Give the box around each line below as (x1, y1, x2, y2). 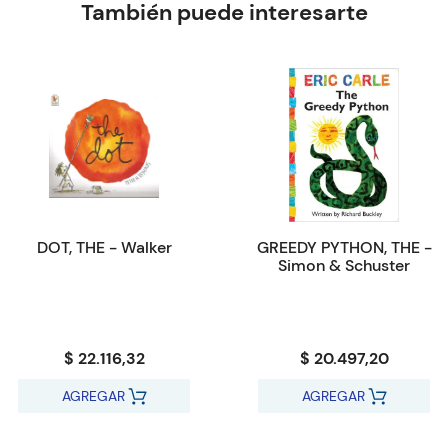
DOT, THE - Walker (36, 237, 172, 259)
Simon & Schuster (278, 255, 410, 277)
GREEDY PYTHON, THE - (256, 237, 432, 259)
